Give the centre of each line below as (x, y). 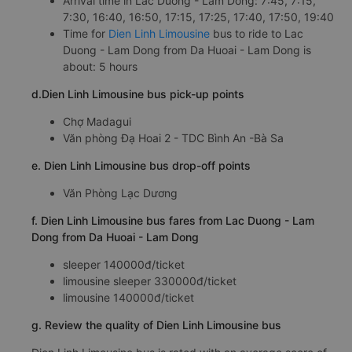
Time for (86, 33)
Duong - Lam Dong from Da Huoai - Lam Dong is (187, 50)
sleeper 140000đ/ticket (124, 264)
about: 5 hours (100, 66)
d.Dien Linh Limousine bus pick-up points (138, 94)
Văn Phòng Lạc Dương (120, 193)
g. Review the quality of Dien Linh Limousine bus (156, 325)
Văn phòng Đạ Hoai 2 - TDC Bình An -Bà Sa (173, 138)
